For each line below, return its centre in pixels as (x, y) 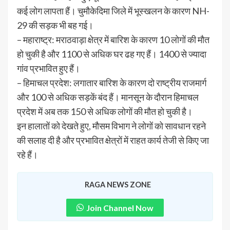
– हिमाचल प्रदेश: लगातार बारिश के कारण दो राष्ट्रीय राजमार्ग (112, 82)
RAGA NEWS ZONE (118, 184)
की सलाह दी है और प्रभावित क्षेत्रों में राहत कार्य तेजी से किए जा (113, 140)
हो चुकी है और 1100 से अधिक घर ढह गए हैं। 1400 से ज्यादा (112, 54)
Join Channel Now (120, 207)
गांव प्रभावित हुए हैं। (49, 68)
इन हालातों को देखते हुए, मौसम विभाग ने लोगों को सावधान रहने (111, 126)
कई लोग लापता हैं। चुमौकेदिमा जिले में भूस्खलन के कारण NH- (113, 11)
